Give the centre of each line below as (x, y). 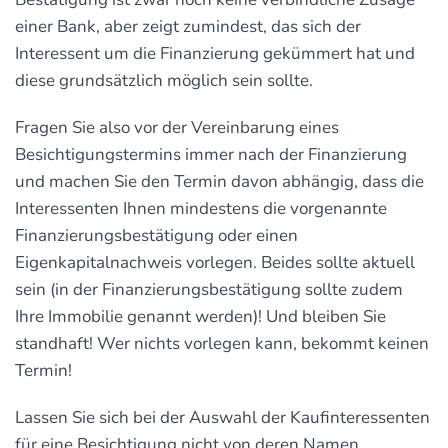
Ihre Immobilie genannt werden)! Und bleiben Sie (200, 316)
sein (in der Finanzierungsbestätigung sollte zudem (209, 289)
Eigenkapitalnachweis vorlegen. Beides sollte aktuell (215, 262)
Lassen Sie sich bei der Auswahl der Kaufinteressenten (222, 417)
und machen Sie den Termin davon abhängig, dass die (219, 181)
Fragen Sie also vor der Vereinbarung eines (177, 127)
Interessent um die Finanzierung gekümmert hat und (215, 53)
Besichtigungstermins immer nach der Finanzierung (211, 154)
